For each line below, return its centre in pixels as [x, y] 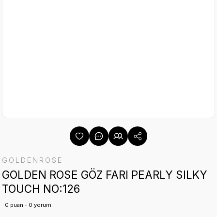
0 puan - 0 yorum [28, 205]
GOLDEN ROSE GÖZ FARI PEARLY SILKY [105, 175]
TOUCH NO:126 [41, 189]
